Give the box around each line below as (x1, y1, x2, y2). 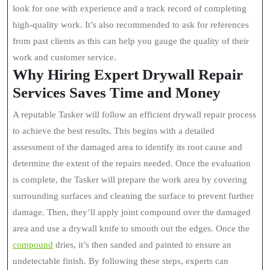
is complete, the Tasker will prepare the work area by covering (13, 175, 247, 184)
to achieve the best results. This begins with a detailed (13, 126, 215, 136)
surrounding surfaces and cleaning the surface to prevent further (13, 191, 254, 201)
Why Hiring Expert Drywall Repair (13, 66, 243, 83)
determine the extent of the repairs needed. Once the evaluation (13, 159, 251, 168)
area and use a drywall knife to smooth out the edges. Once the (13, 224, 250, 233)
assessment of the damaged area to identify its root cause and (13, 142, 242, 152)
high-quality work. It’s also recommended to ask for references (13, 20, 249, 30)
